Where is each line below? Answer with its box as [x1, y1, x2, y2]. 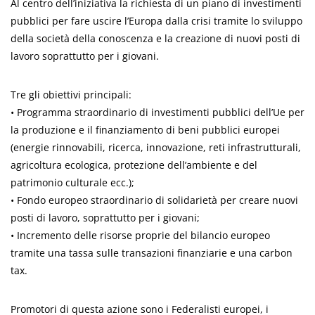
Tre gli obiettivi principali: [11, 88, 131, 101]
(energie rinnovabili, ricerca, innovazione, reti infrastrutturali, [11, 141, 301, 154]
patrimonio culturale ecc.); [11, 176, 134, 189]
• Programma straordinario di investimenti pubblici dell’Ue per [11, 105, 304, 119]
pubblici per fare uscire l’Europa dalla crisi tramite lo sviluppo [11, 14, 302, 27]
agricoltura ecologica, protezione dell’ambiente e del [11, 158, 257, 172]
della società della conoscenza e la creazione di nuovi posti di [11, 32, 300, 45]
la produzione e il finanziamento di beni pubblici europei [11, 123, 280, 136]
